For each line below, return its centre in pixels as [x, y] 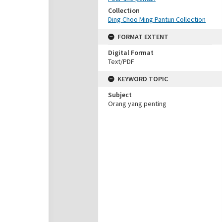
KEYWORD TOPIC [143, 79]
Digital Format [131, 53]
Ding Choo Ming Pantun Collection [157, 19]
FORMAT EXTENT [143, 37]
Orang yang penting [137, 104]
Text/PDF [121, 61]
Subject [120, 95]
